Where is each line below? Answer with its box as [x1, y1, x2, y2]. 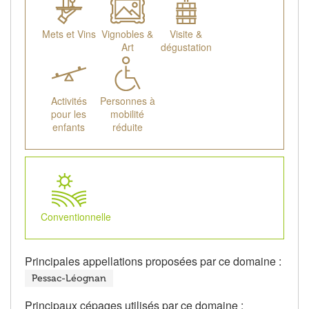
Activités [50, 94, 87, 108]
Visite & [170, 27, 202, 41]
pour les [51, 107, 86, 121]
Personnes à [99, 94, 155, 108]
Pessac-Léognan [32, 272, 106, 285]
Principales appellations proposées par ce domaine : [25, 253, 281, 270]
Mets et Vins [41, 27, 96, 41]
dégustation [160, 40, 212, 54]
